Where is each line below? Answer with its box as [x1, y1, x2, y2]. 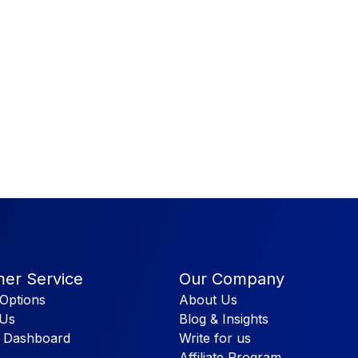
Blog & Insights [179, 311, 268, 327]
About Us [179, 292, 237, 308]
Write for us [179, 330, 251, 346]
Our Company [179, 269, 284, 288]
